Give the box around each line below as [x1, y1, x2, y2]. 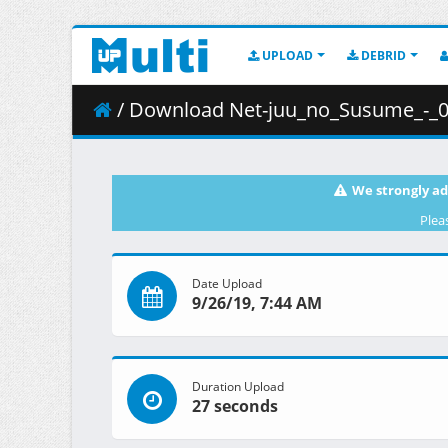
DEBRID [358, 47, 406, 64]
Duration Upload [192, 378, 284, 395]
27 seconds [192, 395, 278, 418]
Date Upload [192, 275, 262, 292]
